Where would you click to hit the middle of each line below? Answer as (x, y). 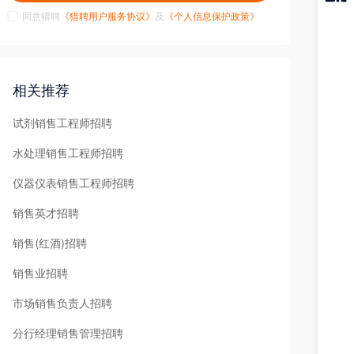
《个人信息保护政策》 (212, 16)
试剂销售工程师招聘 (62, 123)
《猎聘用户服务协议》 (107, 16)
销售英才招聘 (46, 213)
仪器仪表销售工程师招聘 (73, 183)
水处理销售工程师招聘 (68, 153)
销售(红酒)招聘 (50, 243)
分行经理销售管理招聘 (68, 333)
